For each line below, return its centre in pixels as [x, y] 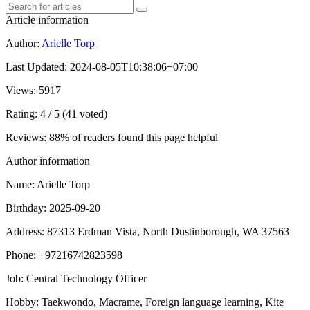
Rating [20, 113]
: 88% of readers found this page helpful [131, 137]
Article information [47, 19]
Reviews [25, 137]
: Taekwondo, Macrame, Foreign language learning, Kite [160, 302]
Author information [48, 161]
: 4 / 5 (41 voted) [71, 113]
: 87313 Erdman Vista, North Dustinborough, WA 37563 [165, 231]
